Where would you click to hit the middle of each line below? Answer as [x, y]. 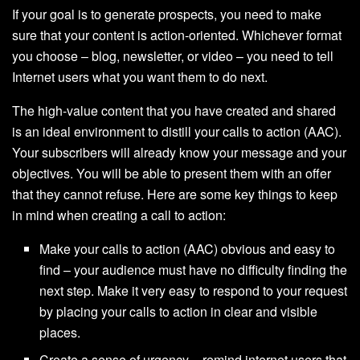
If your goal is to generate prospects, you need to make [167, 14]
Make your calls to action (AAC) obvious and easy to [188, 249]
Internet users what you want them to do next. [140, 77]
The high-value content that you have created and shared [174, 111]
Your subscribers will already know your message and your [179, 153]
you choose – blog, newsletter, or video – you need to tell [173, 56]
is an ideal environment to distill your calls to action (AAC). [177, 132]
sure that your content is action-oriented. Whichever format [177, 35]
